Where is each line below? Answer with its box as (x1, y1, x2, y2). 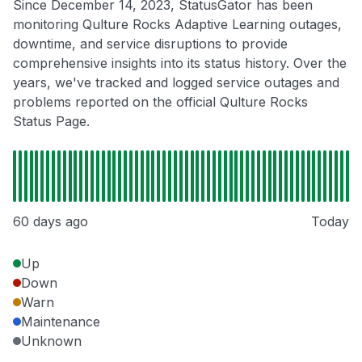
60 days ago (13, 213, 88, 230)
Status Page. (13, 113, 90, 130)
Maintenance (21, 314, 100, 330)
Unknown (21, 333, 82, 350)
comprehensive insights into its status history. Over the (13, 55, 347, 72)
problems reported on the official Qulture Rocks (13, 94, 308, 111)
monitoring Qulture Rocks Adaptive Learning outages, (13, 16, 342, 33)
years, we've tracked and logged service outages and (13, 74, 339, 91)
